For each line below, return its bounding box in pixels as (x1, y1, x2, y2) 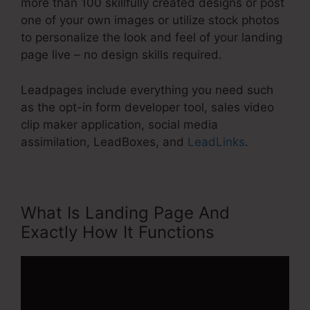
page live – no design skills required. (21, 48, 222, 62)
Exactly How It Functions (21, 221, 215, 242)
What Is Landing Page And (21, 202, 230, 223)
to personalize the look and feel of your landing (21, 30, 282, 45)
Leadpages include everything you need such (21, 82, 273, 97)
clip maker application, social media (21, 117, 218, 131)
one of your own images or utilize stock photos (21, 13, 280, 28)
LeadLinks (188, 134, 245, 149)
